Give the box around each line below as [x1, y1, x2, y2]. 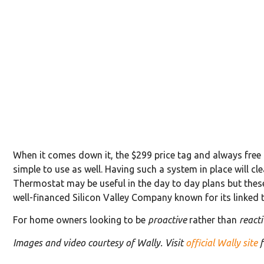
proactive [148, 214, 187, 226]
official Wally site [186, 237, 258, 248]
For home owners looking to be [13, 214, 148, 226]
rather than [187, 214, 239, 226]
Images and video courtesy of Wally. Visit [13, 237, 186, 248]
